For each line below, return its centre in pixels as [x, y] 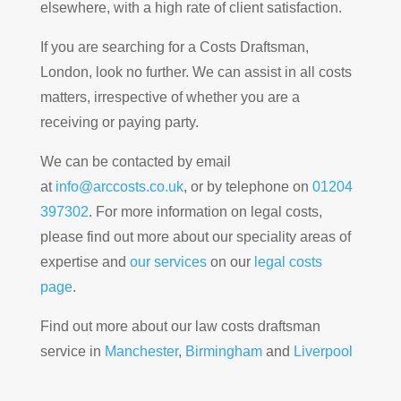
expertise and [83, 262]
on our [230, 262]
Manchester [141, 352]
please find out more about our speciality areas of [195, 237]
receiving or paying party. [119, 123]
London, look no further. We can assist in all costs [196, 73]
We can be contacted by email [135, 162]
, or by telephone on [247, 187]
